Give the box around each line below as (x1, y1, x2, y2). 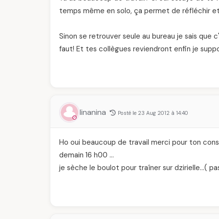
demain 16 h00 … (59, 150, 114, 160)
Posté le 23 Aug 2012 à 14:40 (118, 109, 188, 116)
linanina (80, 107, 108, 117)
